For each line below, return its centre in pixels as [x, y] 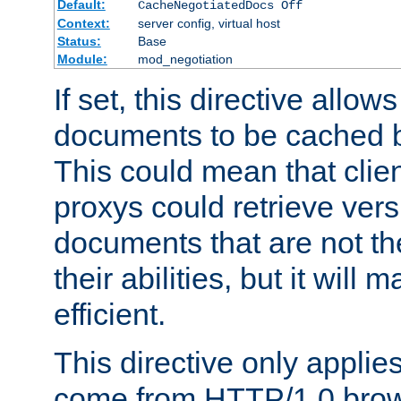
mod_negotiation [185, 59]
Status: [79, 41]
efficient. [110, 314]
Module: [82, 59]
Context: [83, 23]
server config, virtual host [209, 23]
